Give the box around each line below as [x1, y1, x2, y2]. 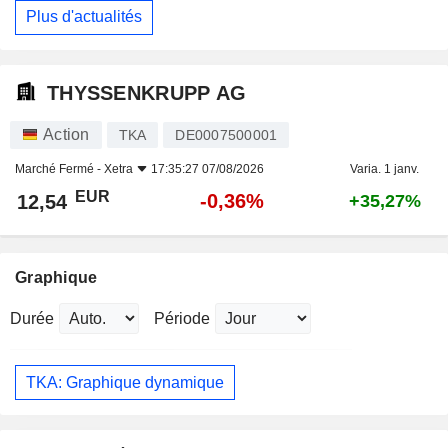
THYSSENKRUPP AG [47, 81, 247, 104]
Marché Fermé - [15, 162, 104, 176]
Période [154, 310, 210, 327]
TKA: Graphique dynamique [26, 373, 224, 391]
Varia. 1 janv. [350, 162, 419, 176]
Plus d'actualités [26, 8, 142, 26]
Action [43, 126, 90, 143]
